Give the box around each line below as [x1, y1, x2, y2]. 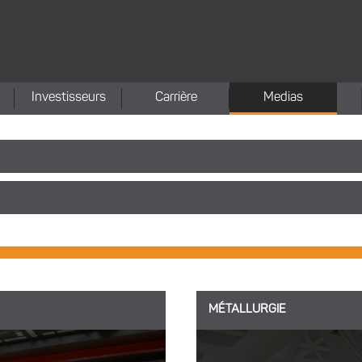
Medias [263, 91, 303, 104]
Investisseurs [31, 91, 106, 104]
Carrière [154, 91, 197, 104]
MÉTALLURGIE [208, 304, 286, 316]
